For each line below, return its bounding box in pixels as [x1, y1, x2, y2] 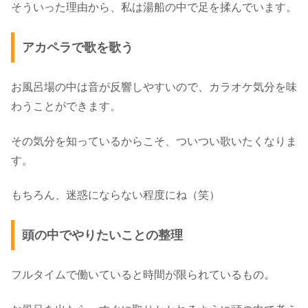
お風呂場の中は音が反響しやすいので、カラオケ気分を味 [11, 81, 297, 93]
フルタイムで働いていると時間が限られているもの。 [11, 269, 275, 281]
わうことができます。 [11, 100, 121, 113]
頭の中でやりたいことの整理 [21, 228, 183, 243]
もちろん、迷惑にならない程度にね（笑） [11, 189, 220, 201]
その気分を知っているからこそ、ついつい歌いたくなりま [11, 135, 297, 147]
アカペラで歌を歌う [21, 41, 133, 55]
